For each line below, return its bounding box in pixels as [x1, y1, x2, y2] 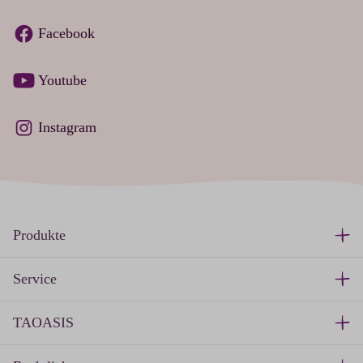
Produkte [13, 226, 66, 243]
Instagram [38, 119, 96, 136]
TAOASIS [13, 314, 74, 331]
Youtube [38, 72, 87, 89]
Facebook [38, 25, 95, 42]
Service [13, 270, 57, 287]
